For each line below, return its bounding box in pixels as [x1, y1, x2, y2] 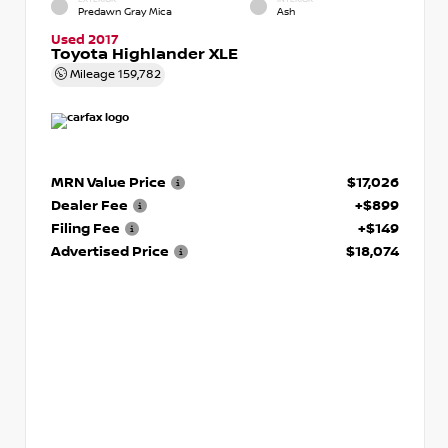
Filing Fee [51, 219, 120, 237]
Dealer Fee [51, 196, 128, 214]
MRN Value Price [51, 173, 166, 191]
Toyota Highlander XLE [51, 44, 238, 64]
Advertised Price [51, 242, 169, 260]
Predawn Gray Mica [78, 5, 172, 19]
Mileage [67, 66, 118, 82]
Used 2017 [51, 31, 119, 48]
